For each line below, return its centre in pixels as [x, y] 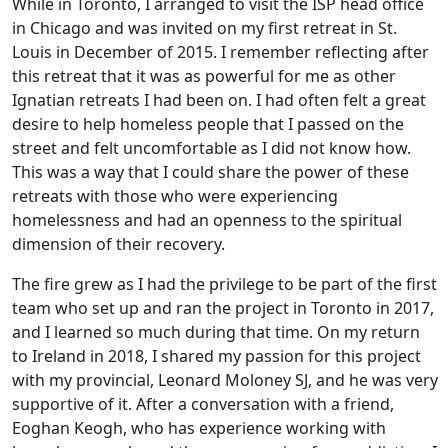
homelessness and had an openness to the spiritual [207, 219]
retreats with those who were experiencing [175, 195]
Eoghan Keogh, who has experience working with [199, 427]
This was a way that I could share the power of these [210, 171]
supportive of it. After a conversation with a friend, [203, 403]
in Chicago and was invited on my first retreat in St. [204, 27]
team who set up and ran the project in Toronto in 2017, [223, 307]
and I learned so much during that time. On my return [216, 331]
